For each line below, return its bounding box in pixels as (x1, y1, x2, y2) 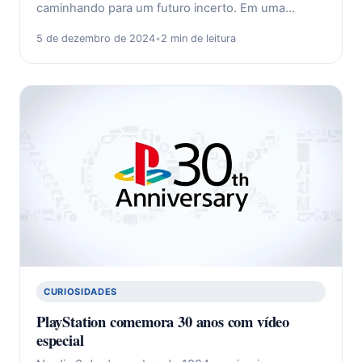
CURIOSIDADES (43, 285, 118, 297)
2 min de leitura (161, 32, 236, 45)
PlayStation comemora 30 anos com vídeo (36, 309, 289, 332)
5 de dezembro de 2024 (36, 32, 155, 45)
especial (36, 328, 84, 351)
